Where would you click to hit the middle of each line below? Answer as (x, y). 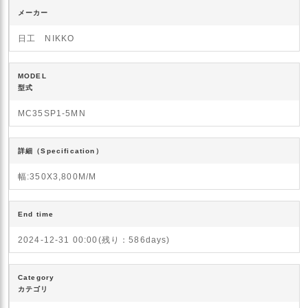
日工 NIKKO (46, 38)
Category (36, 277)
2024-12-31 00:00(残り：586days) (94, 239)
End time (36, 214)
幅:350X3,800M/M (57, 176)
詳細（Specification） (60, 151)
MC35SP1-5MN (52, 113)
